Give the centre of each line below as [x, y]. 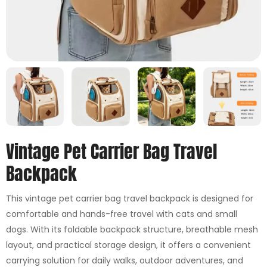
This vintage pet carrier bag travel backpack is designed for [130, 198]
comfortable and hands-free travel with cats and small [122, 214]
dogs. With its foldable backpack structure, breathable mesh [132, 229]
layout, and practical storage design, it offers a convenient [128, 245]
